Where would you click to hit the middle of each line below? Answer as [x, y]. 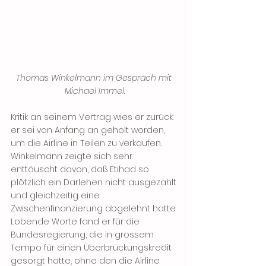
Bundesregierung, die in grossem [83, 235]
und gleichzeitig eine [56, 196]
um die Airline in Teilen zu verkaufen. [87, 143]
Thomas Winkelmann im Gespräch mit [95, 78]
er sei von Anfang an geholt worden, [89, 130]
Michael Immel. [95, 91]
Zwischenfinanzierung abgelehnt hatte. [95, 209]
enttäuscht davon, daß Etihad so [81, 170]
